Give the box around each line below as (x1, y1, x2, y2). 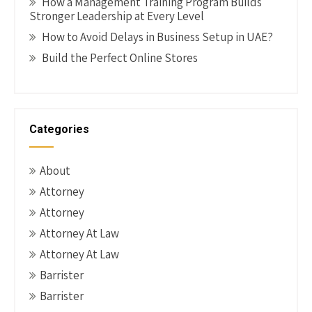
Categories (29, 123, 89, 136)
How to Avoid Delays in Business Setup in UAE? (42, 29, 273, 45)
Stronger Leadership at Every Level (29, 8, 204, 24)
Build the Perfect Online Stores (42, 50, 198, 65)
